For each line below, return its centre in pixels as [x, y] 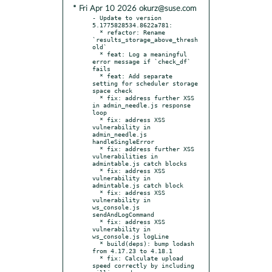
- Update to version [127, 17]
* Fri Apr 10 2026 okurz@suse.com [134, 8]
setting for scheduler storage [145, 83]
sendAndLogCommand [123, 214]
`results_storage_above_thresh [145, 39]
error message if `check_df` [141, 61]
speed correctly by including [143, 265]
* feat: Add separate [96, 76]
